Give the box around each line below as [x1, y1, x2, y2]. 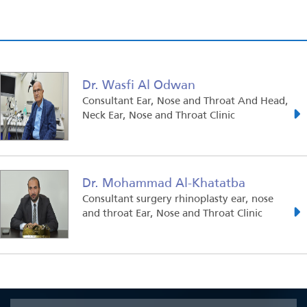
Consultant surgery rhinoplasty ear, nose [82, 188, 273, 208]
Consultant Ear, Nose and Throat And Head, [82, 90, 288, 110]
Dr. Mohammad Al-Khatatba [82, 170, 245, 194]
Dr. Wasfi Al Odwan [82, 72, 195, 96]
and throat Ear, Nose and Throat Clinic [82, 202, 262, 222]
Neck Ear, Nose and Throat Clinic [82, 104, 235, 124]
